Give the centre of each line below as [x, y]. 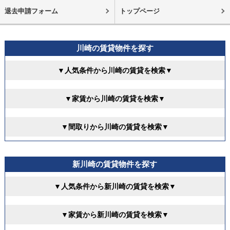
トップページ [139, 11]
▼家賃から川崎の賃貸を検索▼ [115, 98]
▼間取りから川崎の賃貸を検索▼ [115, 127]
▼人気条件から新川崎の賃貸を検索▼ [115, 186]
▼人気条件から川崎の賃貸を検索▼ [115, 70]
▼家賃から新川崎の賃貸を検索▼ [115, 214]
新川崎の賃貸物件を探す [115, 164]
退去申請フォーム [31, 11]
